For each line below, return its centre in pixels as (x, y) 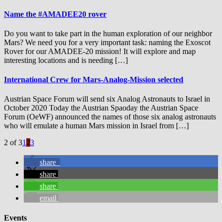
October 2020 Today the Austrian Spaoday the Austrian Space (101, 108)
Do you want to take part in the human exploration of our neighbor (108, 33)
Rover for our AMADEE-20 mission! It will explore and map (100, 51)
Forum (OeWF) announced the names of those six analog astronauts (110, 117)
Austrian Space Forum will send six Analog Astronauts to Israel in (107, 99)
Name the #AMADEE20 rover (55, 14)
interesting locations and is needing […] (66, 60)
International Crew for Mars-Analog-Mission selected (94, 80)
